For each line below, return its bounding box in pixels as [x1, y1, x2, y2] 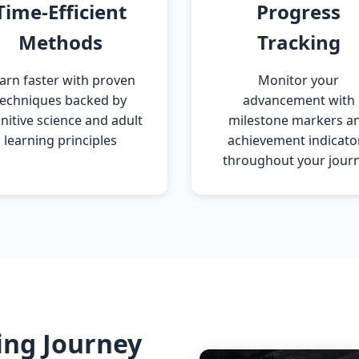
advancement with [242, 91, 355, 109]
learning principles [3, 131, 117, 149]
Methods [18, 29, 103, 55]
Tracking [256, 29, 341, 55]
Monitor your [258, 71, 340, 89]
